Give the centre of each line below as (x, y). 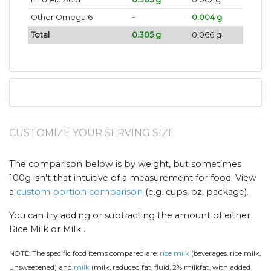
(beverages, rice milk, (225, 254)
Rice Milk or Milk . (47, 230)
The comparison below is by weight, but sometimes (125, 164)
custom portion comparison (80, 192)
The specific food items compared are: (96, 254)
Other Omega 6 (61, 18)
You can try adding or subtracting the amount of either (130, 216)
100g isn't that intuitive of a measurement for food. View (133, 178)
